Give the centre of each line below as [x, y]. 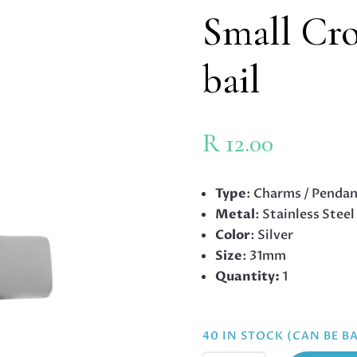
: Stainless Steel [304, 214]
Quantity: [247, 276]
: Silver [271, 235]
